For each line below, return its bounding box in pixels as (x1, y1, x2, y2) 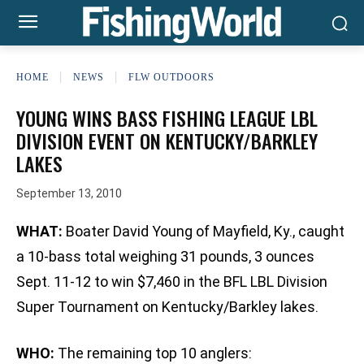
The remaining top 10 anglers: (54, 344, 252, 362)
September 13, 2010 (16, 187, 122, 201)
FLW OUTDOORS (128, 71, 214, 83)
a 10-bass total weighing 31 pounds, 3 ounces (16, 248, 314, 266)
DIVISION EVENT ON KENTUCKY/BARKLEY (16, 126, 318, 155)
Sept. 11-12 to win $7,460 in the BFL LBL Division (16, 273, 327, 291)
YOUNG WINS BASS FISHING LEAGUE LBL (16, 103, 318, 132)
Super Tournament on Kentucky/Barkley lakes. (16, 298, 318, 316)
